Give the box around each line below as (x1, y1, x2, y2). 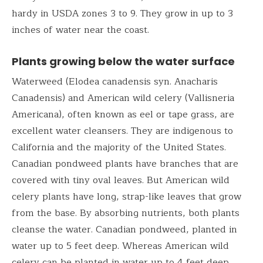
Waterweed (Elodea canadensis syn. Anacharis (12, 73, 218, 89)
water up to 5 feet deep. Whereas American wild (12, 238, 229, 254)
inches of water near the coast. (12, 22, 149, 38)
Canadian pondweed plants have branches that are (12, 156, 238, 171)
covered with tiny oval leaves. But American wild (12, 172, 230, 188)
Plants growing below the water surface (12, 53, 235, 69)
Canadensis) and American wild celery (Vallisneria (12, 90, 234, 106)
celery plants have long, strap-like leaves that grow (12, 188, 241, 204)
